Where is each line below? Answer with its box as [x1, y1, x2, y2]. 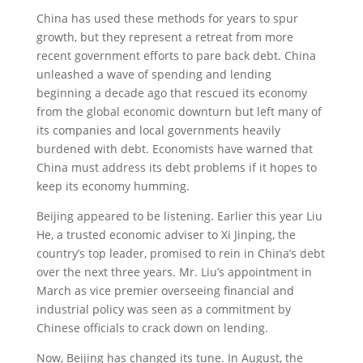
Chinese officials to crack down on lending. [36, 320, 268, 335]
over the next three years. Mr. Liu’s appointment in [36, 264, 312, 280]
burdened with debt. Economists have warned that [36, 141, 313, 156]
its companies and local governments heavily [36, 122, 280, 138]
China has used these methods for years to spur [36, 11, 298, 26]
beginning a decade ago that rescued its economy [36, 85, 307, 100]
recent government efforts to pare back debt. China [36, 48, 316, 63]
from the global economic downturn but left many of [36, 104, 322, 119]
